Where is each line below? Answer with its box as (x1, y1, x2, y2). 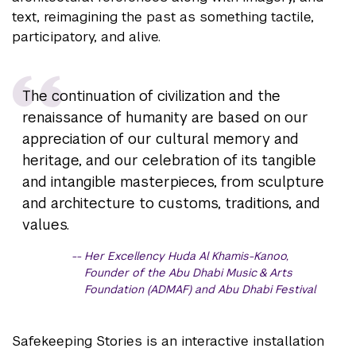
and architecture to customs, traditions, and (21, 193, 320, 212)
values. (21, 215, 69, 234)
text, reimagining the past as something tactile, (12, 7, 314, 25)
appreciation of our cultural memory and (21, 129, 299, 148)
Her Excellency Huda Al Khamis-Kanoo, (84, 248, 289, 263)
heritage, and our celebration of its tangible (21, 150, 316, 169)
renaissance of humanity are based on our (21, 107, 308, 126)
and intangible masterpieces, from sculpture (21, 172, 324, 191)
